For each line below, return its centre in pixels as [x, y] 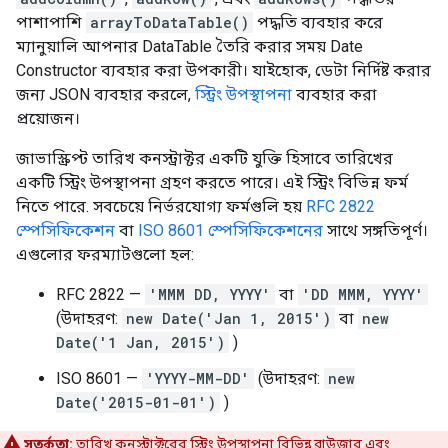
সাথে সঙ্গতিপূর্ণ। [375, 230]
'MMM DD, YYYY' [210, 294]
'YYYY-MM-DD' [198, 378]
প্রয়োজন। [48, 118]
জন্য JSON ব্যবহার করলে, [105, 94]
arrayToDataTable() [169, 22]
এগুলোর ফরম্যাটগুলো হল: [105, 254]
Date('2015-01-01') [136, 402]
